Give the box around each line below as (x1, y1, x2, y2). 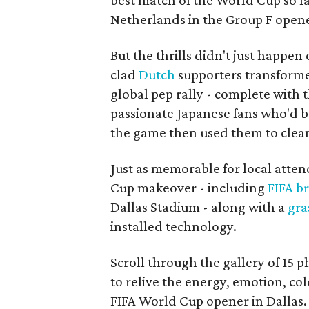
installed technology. (110, 218, 237, 235)
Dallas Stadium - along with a (110, 199, 288, 215)
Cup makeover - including (110, 179, 268, 196)
